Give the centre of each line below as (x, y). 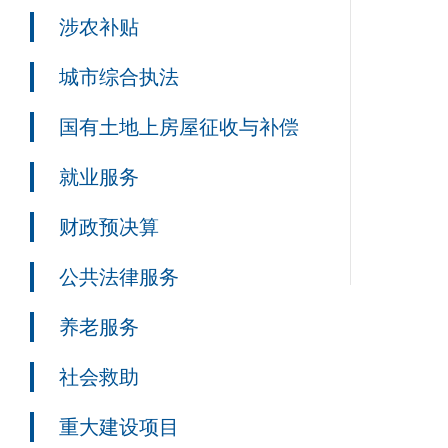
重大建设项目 (119, 427)
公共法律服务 (119, 277)
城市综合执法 (119, 77)
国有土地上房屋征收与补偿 (179, 127)
